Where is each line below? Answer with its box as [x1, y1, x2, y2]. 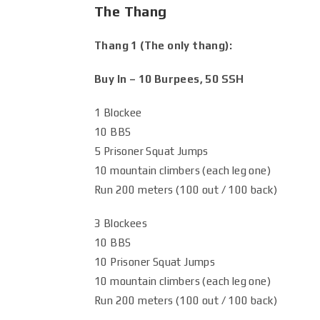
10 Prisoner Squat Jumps [94, 256, 216, 268]
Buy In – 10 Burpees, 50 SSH [94, 73, 244, 85]
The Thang [94, 3, 167, 19]
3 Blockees [94, 217, 147, 229]
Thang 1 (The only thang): [94, 39, 232, 51]
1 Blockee [94, 106, 142, 119]
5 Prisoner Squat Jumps [94, 145, 209, 157]
